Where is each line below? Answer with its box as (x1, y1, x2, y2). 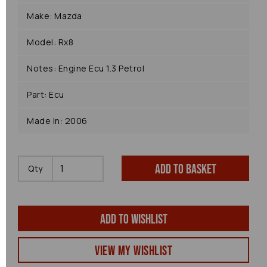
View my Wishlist (95, 243, 172, 259)
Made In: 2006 (27, 115, 88, 126)
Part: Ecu (27, 89, 64, 100)
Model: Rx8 (27, 36, 73, 48)
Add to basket (154, 162, 216, 178)
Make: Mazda (27, 10, 82, 21)
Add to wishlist (100, 212, 167, 228)
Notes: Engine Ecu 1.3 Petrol (27, 63, 144, 74)
